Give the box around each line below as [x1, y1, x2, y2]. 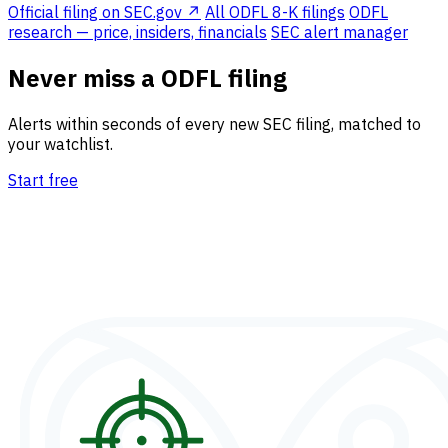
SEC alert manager [271, 22, 408, 43]
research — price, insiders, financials [8, 22, 267, 43]
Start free [8, 170, 78, 191]
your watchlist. [8, 134, 113, 155]
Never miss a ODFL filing [8, 62, 287, 95]
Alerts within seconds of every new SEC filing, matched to [8, 114, 421, 135]
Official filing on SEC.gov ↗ [8, 2, 201, 23]
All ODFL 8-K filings [205, 2, 345, 23]
